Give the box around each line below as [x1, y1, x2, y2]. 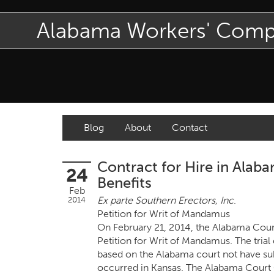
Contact [172, 122, 207, 133]
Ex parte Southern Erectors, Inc [97, 194, 234, 206]
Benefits [97, 174, 152, 191]
